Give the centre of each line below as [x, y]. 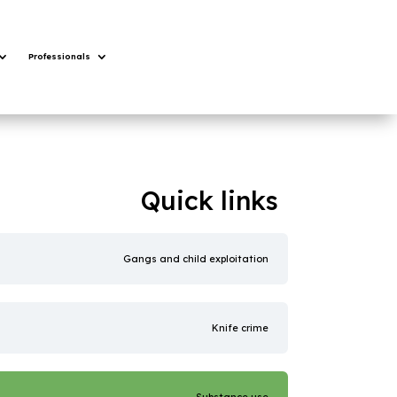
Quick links [209, 201]
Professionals [60, 57]
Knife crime [240, 328]
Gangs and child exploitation [195, 259]
